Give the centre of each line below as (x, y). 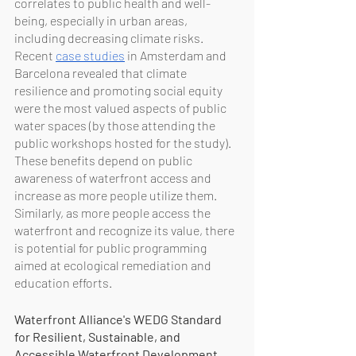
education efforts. (63, 282)
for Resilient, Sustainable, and (99, 336)
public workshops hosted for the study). (124, 142)
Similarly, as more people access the (114, 212)
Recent (35, 55)
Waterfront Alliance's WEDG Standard (119, 319)
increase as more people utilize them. (117, 195)
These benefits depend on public (104, 160)
